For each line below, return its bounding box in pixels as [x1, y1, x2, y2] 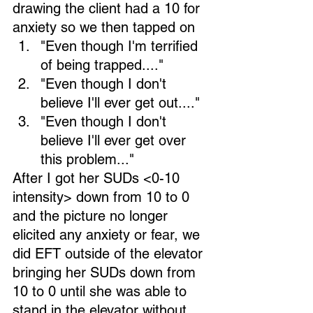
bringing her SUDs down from [13, 264, 200, 281]
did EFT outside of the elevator [13, 245, 207, 262]
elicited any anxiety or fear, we [13, 226, 204, 243]
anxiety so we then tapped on [13, 19, 195, 36]
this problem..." [41, 151, 143, 168]
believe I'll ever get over [41, 132, 190, 149]
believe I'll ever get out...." [41, 94, 204, 111]
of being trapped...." [41, 57, 168, 73]
